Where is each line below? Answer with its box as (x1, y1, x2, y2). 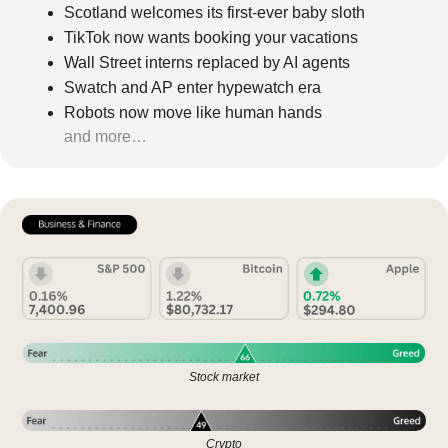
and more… (64, 127, 147, 145)
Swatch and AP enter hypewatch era (64, 78, 321, 96)
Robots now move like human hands (64, 103, 322, 121)
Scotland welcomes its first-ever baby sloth (64, 3, 365, 21)
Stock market (189, 370, 259, 385)
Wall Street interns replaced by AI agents (64, 53, 350, 71)
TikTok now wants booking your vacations (64, 28, 358, 46)
